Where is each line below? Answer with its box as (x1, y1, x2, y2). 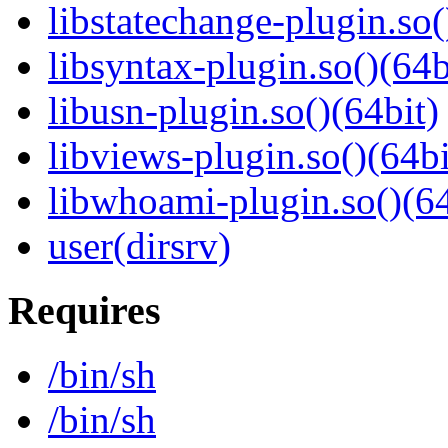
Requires (8, 287, 161, 333)
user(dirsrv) (48, 224, 231, 268)
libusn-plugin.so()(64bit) (48, 89, 439, 133)
